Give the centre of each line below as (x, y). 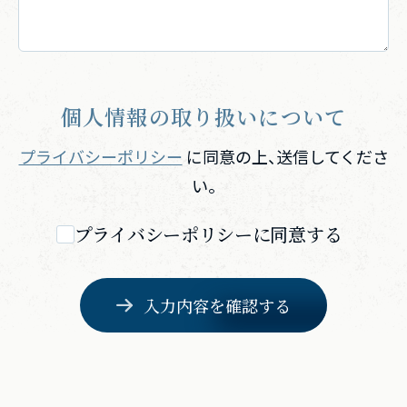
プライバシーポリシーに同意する (208, 234)
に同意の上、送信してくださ (285, 156)
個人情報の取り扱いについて (203, 117)
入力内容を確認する (218, 305)
